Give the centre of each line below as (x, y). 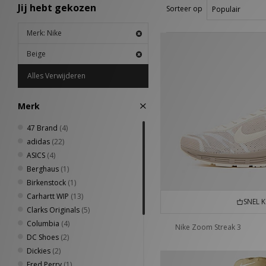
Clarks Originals (53, 210)
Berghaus (43, 169)
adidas (38, 142)
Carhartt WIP (48, 196)
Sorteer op (184, 9)
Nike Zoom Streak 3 (208, 227)
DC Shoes (43, 237)
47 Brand (42, 128)
